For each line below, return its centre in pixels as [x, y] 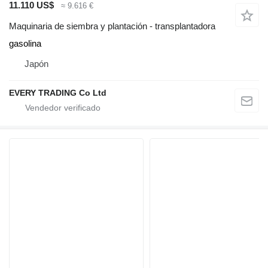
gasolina [25, 43]
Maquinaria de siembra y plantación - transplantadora [112, 26]
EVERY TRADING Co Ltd [58, 92]
